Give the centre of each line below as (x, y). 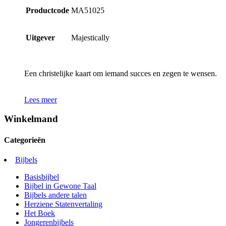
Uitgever (40, 37)
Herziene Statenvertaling (63, 204)
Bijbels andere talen (55, 195)
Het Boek (40, 213)
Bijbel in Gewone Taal (60, 186)
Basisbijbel (42, 177)
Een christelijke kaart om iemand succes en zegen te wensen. (121, 73)
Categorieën (25, 140)
